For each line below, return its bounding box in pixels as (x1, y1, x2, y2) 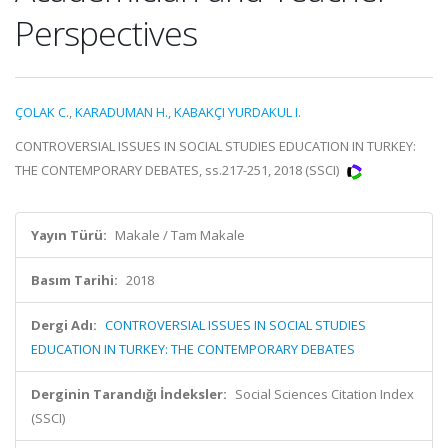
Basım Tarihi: (31, 271, 118, 289)
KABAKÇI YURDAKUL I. (174, 103, 301, 121)
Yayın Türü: (31, 226, 107, 244)
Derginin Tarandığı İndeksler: (31, 385, 227, 403)
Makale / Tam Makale (115, 226, 245, 244)
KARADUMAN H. (75, 103, 168, 121)
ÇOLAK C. (15, 103, 69, 121)
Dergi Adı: (31, 316, 97, 334)
